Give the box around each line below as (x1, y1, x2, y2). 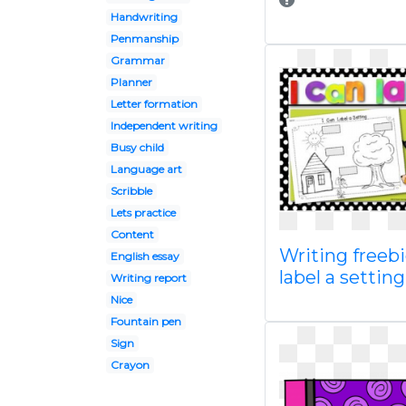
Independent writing (110, 119, 217, 132)
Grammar (110, 53, 165, 67)
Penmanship (110, 32, 179, 45)
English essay (110, 249, 179, 263)
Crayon (110, 358, 150, 372)
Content (110, 227, 154, 241)
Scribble (110, 184, 152, 198)
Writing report (110, 271, 187, 285)
